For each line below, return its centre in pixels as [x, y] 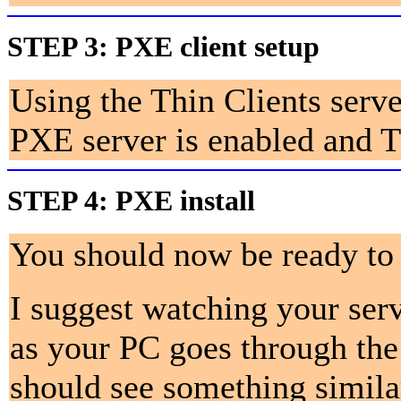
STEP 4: [58, 201]
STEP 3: [58, 47]
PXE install [192, 201]
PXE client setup [225, 47]
